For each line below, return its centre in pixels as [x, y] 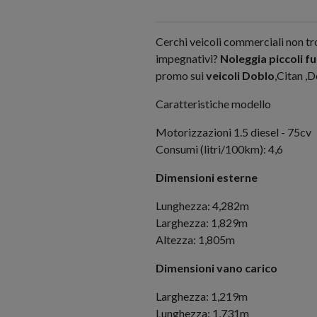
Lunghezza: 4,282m [202, 206]
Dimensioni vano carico [217, 268]
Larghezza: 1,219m [202, 296]
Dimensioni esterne [207, 177]
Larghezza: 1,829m [202, 223]
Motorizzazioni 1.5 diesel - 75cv [234, 132]
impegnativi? [188, 58]
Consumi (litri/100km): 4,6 [219, 149]
